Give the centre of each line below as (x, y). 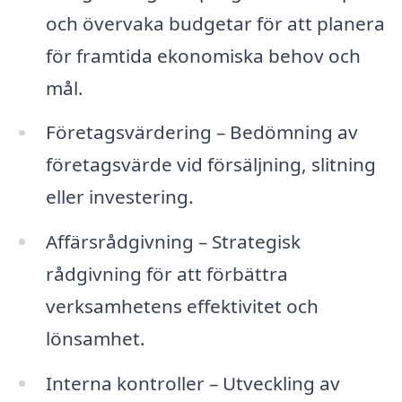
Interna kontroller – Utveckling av (192, 384)
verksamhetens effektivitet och (182, 306)
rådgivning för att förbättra (166, 274)
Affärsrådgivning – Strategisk (173, 242)
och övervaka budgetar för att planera (215, 23)
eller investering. (119, 197)
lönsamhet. (95, 339)
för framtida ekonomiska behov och (203, 55)
